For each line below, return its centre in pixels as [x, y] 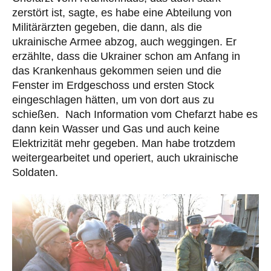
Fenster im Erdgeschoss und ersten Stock [113, 85]
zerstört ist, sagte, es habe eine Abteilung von [122, 12]
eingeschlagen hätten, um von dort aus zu [113, 100]
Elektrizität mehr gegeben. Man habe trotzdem [124, 143]
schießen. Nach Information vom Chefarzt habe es [135, 114]
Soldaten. [35, 172]
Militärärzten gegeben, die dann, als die [107, 27]
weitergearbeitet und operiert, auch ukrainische [125, 158]
